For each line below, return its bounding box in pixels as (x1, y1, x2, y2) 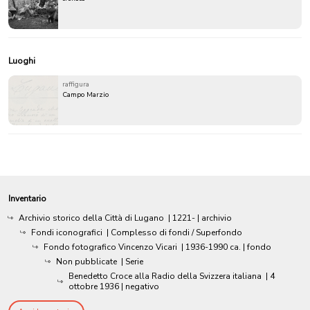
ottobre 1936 (69, 280, 119, 292)
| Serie (121, 255, 143, 267)
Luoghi (8, 55, 35, 66)
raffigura (62, 79, 89, 89)
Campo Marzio (62, 89, 109, 100)
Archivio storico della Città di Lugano (19, 212, 164, 224)
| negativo (121, 280, 159, 292)
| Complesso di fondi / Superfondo (107, 226, 242, 238)
